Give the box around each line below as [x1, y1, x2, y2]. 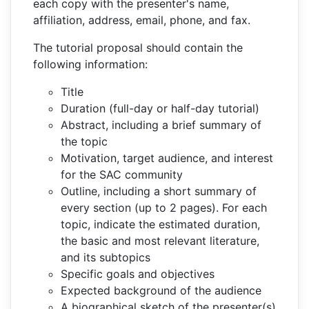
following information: [33, 57, 148, 71]
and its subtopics [61, 250, 150, 264]
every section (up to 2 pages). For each [61, 200, 267, 215]
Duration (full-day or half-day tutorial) [61, 101, 259, 115]
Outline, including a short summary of [61, 183, 257, 198]
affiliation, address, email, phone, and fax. [33, 12, 250, 27]
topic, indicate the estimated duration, [61, 217, 260, 231]
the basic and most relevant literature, [61, 233, 259, 248]
